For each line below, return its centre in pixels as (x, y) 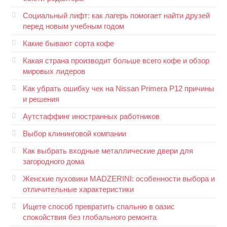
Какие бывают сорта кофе (68, 43)
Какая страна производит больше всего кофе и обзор (116, 61)
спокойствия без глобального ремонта (90, 217)
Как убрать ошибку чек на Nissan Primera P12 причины (119, 88)
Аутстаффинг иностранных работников (91, 116)
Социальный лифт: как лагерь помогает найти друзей (116, 15)
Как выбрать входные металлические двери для (108, 151)
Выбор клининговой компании (74, 134)
